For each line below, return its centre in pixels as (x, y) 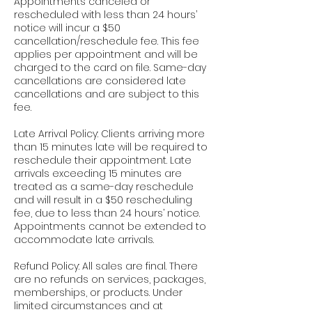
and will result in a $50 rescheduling (103, 200)
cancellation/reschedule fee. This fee (107, 41)
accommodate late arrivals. (84, 240)
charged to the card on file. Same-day (110, 68)
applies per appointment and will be (106, 55)
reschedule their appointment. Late (103, 161)
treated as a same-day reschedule (104, 187)
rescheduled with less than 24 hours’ (106, 15)
